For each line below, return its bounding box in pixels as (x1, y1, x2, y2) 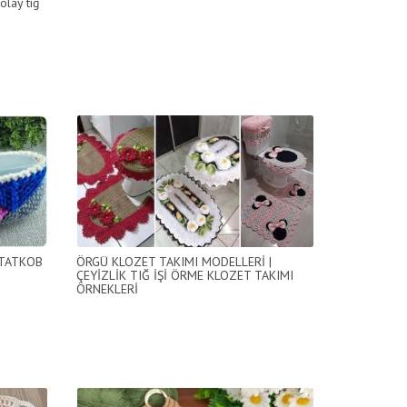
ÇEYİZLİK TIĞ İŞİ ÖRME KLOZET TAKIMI (75, 266, 293, 283)
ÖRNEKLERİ (75, 280, 138, 297)
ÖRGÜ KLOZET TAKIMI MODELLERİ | (75, 253, 272, 270)
